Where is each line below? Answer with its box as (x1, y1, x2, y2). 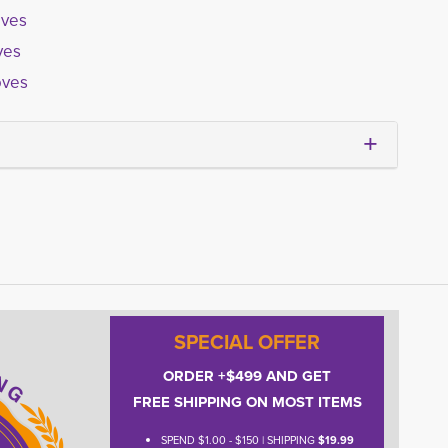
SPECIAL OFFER (174, 327, 321, 357)
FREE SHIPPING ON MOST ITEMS (132, 391, 362, 413)
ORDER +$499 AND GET (163, 365, 332, 387)
